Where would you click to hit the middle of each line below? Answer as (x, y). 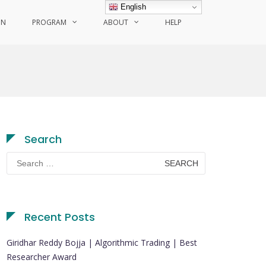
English (132, 7)
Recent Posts (60, 217)
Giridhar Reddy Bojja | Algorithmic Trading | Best (102, 243)
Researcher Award (42, 257)
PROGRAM (49, 22)
